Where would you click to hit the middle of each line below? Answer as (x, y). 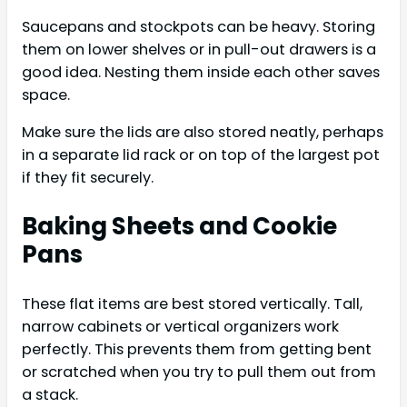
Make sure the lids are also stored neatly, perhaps (203, 132)
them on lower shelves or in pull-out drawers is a (199, 49)
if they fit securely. (88, 177)
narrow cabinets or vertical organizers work (180, 326)
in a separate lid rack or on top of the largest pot (201, 154)
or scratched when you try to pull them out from (199, 372)
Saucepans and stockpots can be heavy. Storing (199, 26)
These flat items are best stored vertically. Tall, (192, 303)
